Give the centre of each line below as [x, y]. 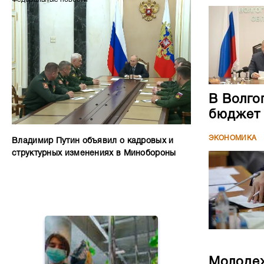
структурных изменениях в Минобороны [94, 154]
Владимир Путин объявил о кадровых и [93, 141]
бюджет [234, 115]
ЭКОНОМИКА [232, 138]
